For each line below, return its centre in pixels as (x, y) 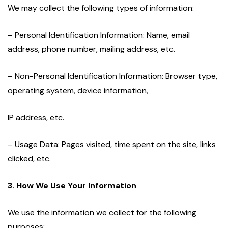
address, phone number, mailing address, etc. (91, 49)
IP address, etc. (36, 118)
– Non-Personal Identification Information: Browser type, (112, 76)
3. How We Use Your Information (72, 186)
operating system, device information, (78, 91)
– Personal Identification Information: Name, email (99, 35)
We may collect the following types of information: (101, 8)
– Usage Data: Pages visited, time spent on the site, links (112, 145)
